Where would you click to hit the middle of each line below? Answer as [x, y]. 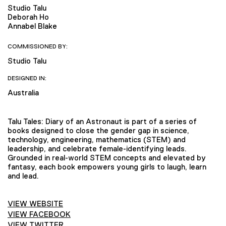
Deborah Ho [28, 17]
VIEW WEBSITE [35, 204]
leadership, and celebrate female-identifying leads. [97, 149]
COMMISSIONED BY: [38, 46]
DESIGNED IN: [27, 78]
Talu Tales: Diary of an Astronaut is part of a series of [102, 122]
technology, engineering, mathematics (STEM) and [97, 140]
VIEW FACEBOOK [39, 214]
